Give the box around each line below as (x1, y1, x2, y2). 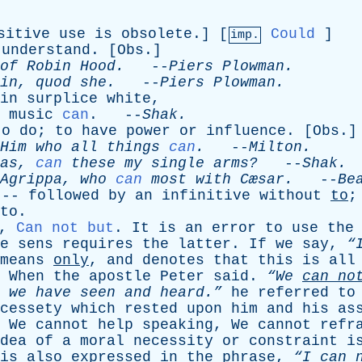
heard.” (151, 284, 222, 301)
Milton (249, 139, 302, 155)
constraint (249, 333, 338, 349)
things (107, 139, 160, 155)
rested (124, 301, 178, 317)
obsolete (121, 26, 192, 42)
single (151, 155, 204, 171)
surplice (27, 90, 98, 107)
